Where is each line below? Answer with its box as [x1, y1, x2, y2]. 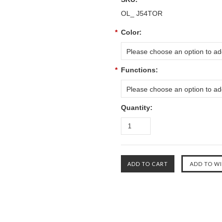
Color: [121, 28, 142, 36]
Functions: [121, 66, 158, 74]
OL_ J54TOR [121, 9, 163, 17]
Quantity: [121, 104, 153, 111]
